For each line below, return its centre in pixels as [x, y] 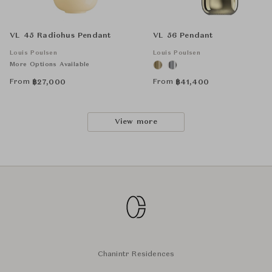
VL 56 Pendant [183, 36]
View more [136, 122]
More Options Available [50, 65]
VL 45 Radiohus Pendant [61, 36]
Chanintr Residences [136, 255]
